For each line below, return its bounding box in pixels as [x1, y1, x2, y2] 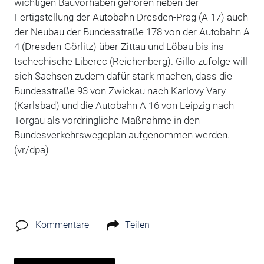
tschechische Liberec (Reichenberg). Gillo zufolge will [14, 55, 247, 67]
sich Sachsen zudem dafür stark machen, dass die [14, 70, 232, 82]
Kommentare [35, 219, 89, 230]
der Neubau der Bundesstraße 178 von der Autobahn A [14, 25, 250, 38]
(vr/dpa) [14, 143, 49, 156]
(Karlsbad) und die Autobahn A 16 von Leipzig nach [14, 99, 234, 111]
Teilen [124, 219, 150, 230]
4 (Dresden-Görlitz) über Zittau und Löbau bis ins [14, 40, 224, 52]
